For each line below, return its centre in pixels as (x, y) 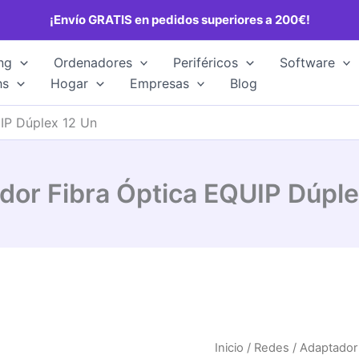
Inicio (230, 348)
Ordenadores (93, 63)
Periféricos (206, 63)
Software (307, 63)
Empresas (159, 83)
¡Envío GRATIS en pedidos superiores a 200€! (179, 19)
